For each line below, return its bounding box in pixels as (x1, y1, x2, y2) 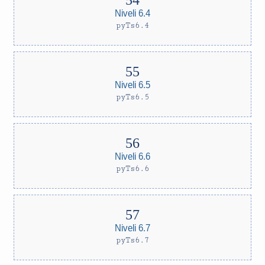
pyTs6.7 (116, 235, 149, 245)
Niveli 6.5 (115, 79, 150, 90)
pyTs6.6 (116, 164, 149, 173)
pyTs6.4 (116, 21, 149, 30)
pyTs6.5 (116, 92, 149, 102)
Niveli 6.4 (115, 7, 150, 18)
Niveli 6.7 (115, 222, 150, 233)
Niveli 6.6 (115, 150, 150, 161)
